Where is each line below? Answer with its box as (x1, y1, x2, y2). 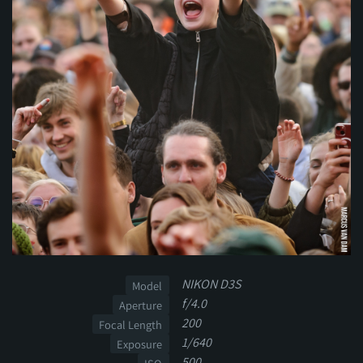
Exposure (117, 335, 163, 352)
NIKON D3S (181, 275, 241, 293)
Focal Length (99, 316, 163, 332)
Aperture (119, 297, 163, 313)
